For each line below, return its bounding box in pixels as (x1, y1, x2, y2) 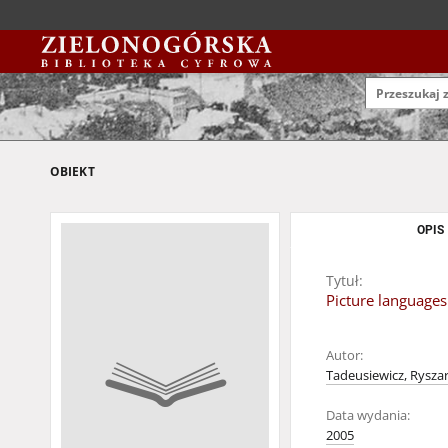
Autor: (326, 347, 363, 364)
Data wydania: (326, 407, 410, 424)
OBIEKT (50, 163, 95, 180)
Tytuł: (326, 271, 363, 290)
